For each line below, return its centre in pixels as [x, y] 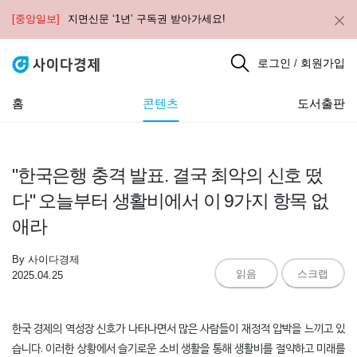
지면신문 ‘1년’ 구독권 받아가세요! [147, 19]
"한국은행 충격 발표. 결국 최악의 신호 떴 [167, 175]
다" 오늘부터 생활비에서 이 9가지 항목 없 [170, 201]
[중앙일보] [36, 19]
